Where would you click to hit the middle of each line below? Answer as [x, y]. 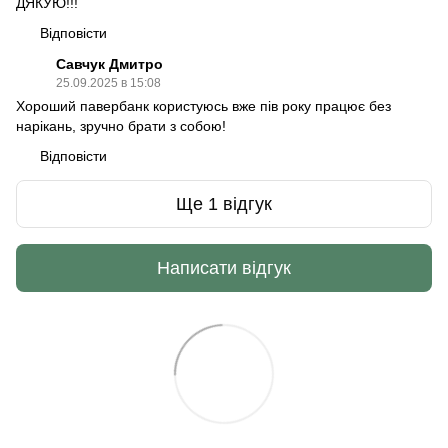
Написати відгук [224, 267]
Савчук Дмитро [109, 64]
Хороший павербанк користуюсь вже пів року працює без [203, 106]
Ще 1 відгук [224, 203]
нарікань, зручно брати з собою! [121, 126]
